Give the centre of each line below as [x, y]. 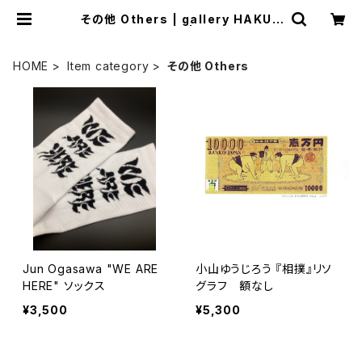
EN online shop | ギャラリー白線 [181, 32]
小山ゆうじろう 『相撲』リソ [264, 269]
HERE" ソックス [64, 286]
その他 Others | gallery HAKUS [181, 19]
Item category [108, 66]
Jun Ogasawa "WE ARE [65, 269]
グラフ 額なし [235, 286]
